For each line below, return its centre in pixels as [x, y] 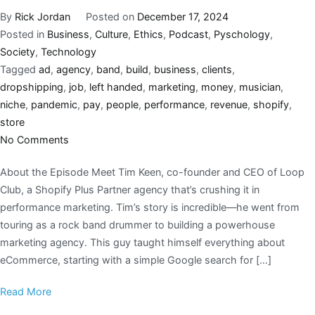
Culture [111, 34]
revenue [229, 104]
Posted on [111, 16]
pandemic [54, 104]
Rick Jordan [43, 16]
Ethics [148, 34]
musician [260, 86]
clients [217, 69]
